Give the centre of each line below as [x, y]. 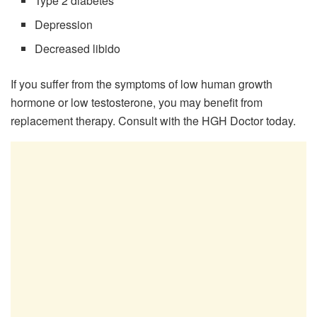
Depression [64, 25]
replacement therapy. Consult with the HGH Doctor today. [153, 121]
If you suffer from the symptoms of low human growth [142, 84]
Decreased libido [78, 49]
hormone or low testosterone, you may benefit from [137, 103]
